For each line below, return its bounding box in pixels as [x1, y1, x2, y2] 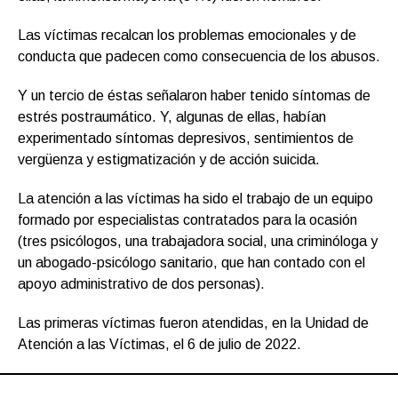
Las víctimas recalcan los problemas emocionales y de [18, 27, 356, 43]
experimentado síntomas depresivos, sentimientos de [18, 130, 354, 146]
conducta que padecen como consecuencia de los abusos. [18, 48, 380, 64]
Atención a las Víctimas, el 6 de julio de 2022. [18, 336, 301, 352]
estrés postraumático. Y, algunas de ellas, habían [18, 108, 326, 124]
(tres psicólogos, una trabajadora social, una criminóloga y [18, 233, 378, 249]
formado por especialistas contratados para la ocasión [18, 211, 357, 227]
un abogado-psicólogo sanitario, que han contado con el [18, 254, 365, 270]
